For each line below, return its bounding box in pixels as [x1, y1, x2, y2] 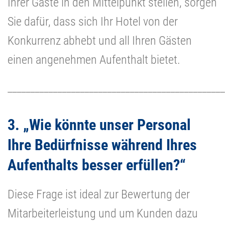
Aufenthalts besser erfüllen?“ [8, 156, 186, 174]
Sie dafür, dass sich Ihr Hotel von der [8, 14, 178, 29]
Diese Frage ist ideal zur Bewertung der [8, 187, 190, 201]
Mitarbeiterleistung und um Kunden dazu [8, 206, 198, 220]
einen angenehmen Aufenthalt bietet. [8, 52, 180, 67]
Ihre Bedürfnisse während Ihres [8, 136, 197, 154]
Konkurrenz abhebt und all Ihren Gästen [8, 33, 192, 48]
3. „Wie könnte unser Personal [8, 116, 191, 134]
